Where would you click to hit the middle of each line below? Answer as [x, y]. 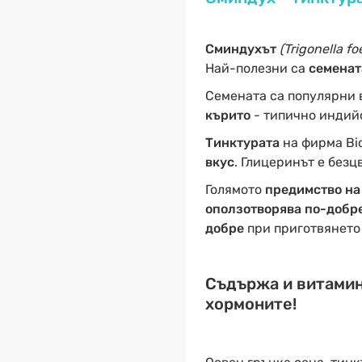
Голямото [235, 189]
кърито [227, 115]
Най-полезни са [257, 68]
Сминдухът [240, 49]
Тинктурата [242, 143]
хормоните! [250, 304]
